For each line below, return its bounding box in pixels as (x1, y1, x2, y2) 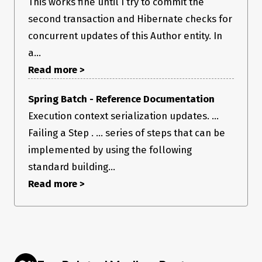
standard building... (28, 161, 115, 173)
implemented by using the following (28, 144, 192, 156)
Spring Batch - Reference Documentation (28, 93, 215, 105)
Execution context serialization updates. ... (28, 110, 219, 122)
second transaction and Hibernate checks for (28, 13, 232, 25)
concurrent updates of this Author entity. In (28, 30, 222, 42)
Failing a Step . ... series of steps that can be (28, 127, 225, 139)
